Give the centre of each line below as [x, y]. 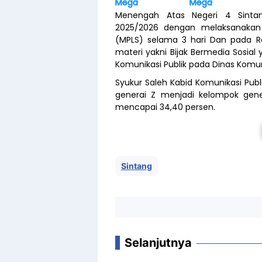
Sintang [137, 166]
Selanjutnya [158, 242]
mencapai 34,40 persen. [165, 107]
